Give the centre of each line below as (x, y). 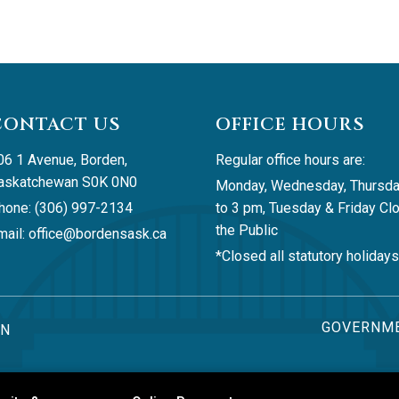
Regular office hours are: (290, 160)
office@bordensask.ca (98, 234)
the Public (246, 231)
